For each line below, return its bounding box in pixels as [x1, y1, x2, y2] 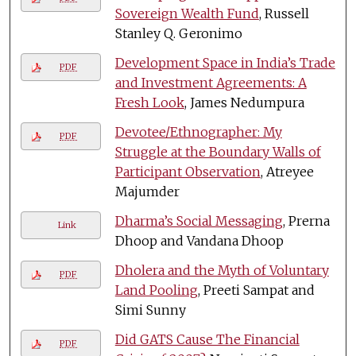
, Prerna [282, 212, 330, 229]
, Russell [258, 5, 309, 21]
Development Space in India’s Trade [114, 54, 335, 71]
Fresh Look [114, 94, 184, 110]
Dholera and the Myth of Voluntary [114, 261, 329, 278]
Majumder [114, 183, 180, 199]
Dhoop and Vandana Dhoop [114, 232, 284, 249]
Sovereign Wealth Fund [114, 5, 259, 21]
